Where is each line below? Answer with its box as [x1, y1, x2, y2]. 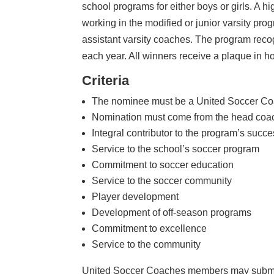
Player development [92, 191, 179, 202]
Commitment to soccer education [92, 159, 234, 170]
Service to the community [92, 239, 201, 250]
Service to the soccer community [92, 175, 232, 186]
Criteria [82, 72, 130, 88]
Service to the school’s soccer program [92, 143, 260, 154]
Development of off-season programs [92, 207, 252, 218]
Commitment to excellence [92, 223, 207, 234]
